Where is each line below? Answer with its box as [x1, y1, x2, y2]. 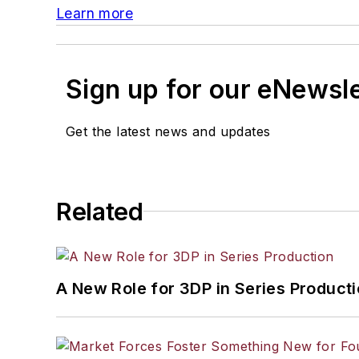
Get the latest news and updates [66, 123, 271, 139]
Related [56, 196, 143, 226]
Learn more [56, 4, 133, 22]
